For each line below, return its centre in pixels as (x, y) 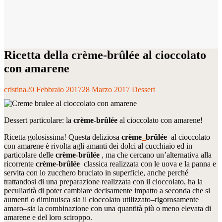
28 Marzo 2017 (106, 89)
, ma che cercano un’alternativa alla (156, 155)
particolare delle (30, 155)
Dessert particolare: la (39, 120)
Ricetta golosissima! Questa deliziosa (63, 137)
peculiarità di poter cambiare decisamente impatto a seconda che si (107, 190)
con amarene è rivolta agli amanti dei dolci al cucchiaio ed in (98, 146)
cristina (15, 89)
